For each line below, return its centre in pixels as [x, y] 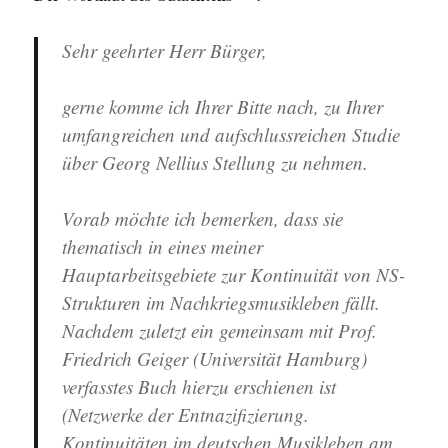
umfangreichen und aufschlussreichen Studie [231, 135]
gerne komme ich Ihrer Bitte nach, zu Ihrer [223, 107]
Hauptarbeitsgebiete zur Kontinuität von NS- [234, 275]
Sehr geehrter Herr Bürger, [165, 51]
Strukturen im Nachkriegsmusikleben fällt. [221, 303]
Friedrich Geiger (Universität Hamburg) [215, 359]
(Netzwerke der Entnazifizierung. [186, 415]
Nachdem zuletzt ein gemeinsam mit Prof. [220, 331]
